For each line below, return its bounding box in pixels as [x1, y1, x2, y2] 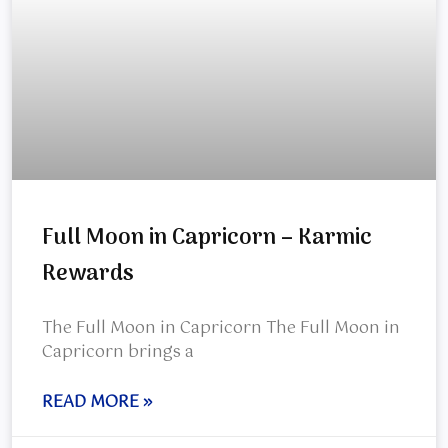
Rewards [42, 256, 134, 293]
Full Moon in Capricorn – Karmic [42, 220, 372, 257]
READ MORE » [42, 389, 152, 417]
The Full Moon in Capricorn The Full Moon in [42, 315, 400, 343]
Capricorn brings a [42, 339, 194, 367]
